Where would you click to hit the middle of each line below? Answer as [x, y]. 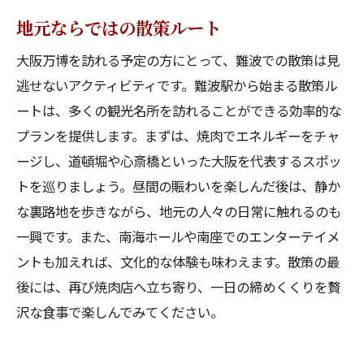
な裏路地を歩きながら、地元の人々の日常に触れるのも [179, 211]
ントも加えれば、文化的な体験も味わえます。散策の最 [178, 262]
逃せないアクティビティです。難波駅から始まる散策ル [177, 85]
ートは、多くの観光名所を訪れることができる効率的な [179, 110]
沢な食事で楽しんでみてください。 [120, 312]
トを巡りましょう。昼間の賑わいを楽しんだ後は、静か [178, 186]
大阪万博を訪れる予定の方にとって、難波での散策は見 [178, 60]
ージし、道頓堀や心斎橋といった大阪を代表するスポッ [179, 161]
